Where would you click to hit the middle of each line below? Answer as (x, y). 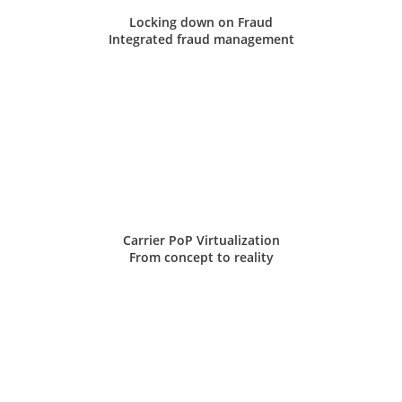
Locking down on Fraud (201, 22)
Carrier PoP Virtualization (201, 240)
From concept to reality (201, 257)
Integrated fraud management (201, 39)
